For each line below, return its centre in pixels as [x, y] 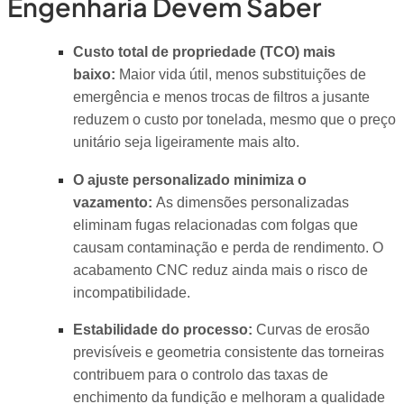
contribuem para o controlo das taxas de [200, 375]
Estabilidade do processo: [162, 330]
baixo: [94, 75]
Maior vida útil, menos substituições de [240, 75]
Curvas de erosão [311, 330]
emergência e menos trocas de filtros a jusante [221, 97]
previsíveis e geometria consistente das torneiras [228, 353]
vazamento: [112, 202]
